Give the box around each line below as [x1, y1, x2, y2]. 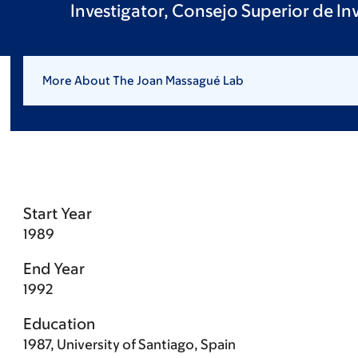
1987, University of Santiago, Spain [22, 336, 236, 352]
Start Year [22, 205, 92, 222]
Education [22, 315, 95, 332]
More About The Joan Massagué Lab [42, 74, 244, 87]
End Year [22, 260, 85, 277]
